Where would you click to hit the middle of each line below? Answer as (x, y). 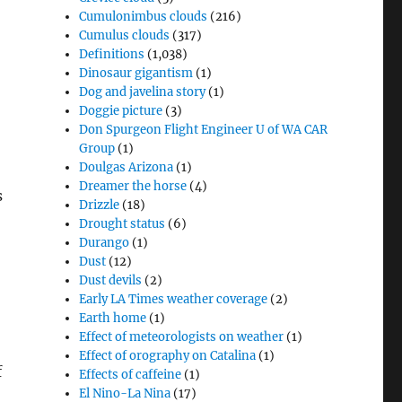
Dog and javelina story (143, 92)
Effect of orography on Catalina (168, 356)
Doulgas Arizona (127, 167)
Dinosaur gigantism (136, 73)
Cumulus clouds (125, 35)
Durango (105, 243)
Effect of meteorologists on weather (182, 337)
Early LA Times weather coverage (174, 299)
